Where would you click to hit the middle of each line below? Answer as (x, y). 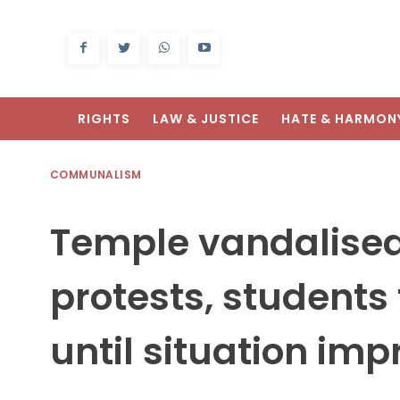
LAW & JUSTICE (206, 119)
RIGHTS (104, 119)
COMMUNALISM (96, 175)
